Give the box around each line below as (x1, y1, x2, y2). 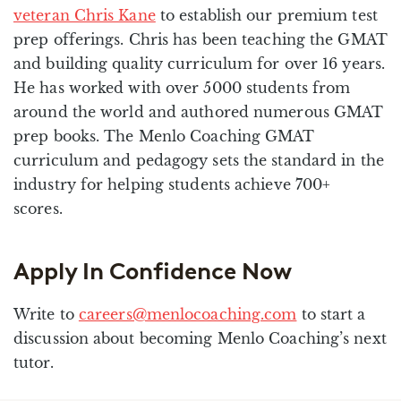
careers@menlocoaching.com (78, 304, 297, 323)
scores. (13, 200, 67, 218)
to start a (296, 304, 366, 323)
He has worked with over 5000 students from (13, 79, 351, 98)
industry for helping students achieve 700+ (13, 175, 331, 194)
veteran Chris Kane (13, 6, 156, 25)
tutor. (13, 353, 54, 371)
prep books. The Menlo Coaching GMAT (13, 127, 315, 146)
